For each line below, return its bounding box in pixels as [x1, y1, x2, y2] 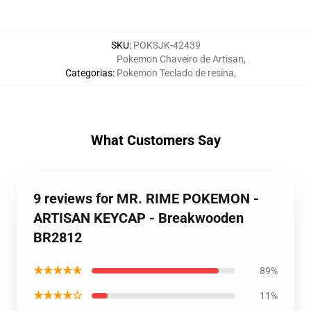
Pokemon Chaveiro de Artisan [117, 53, 244, 65]
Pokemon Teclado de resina [117, 67, 234, 78]
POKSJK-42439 [133, 40, 201, 51]
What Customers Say [90, 132, 221, 149]
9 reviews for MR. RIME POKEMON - [33, 190, 259, 207]
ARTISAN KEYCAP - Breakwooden [33, 210, 244, 226]
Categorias [65, 67, 112, 78]
